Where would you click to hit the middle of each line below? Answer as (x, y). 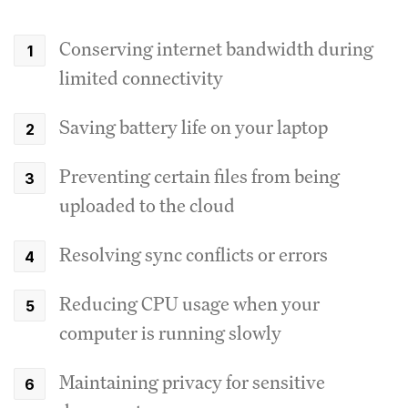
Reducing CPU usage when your (189, 303)
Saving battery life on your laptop (194, 127)
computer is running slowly (170, 332)
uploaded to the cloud (147, 205)
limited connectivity (141, 77)
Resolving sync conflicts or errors (194, 254)
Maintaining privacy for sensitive (192, 382)
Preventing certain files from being (199, 176)
